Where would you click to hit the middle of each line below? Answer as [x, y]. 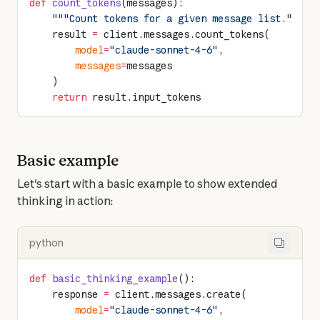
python [46, 243]
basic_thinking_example [112, 279]
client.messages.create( [178, 294]
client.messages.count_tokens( [184, 34]
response [66, 294]
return [58, 97]
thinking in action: [65, 201]
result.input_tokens [144, 97]
